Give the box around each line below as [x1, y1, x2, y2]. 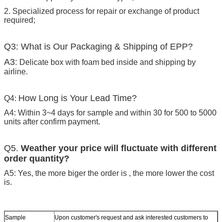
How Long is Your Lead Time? [18, 93, 137, 103]
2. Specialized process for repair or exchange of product [4, 6, 199, 15]
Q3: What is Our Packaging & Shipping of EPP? [4, 41, 193, 52]
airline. [4, 67, 28, 76]
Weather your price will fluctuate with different [21, 143, 217, 153]
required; [4, 15, 35, 24]
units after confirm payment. [4, 117, 100, 126]
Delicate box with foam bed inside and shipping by [17, 57, 196, 66]
